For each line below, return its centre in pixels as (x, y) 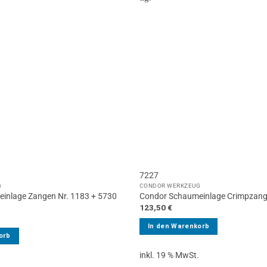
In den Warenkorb (178, 226)
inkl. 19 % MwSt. (169, 255)
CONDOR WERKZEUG (170, 185)
